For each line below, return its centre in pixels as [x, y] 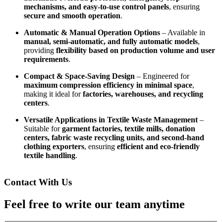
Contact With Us [38, 182]
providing [40, 50]
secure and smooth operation [72, 15]
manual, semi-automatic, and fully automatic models [111, 41]
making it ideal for [53, 94]
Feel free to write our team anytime [94, 204]
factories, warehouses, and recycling [143, 94]
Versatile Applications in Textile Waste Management [111, 119]
